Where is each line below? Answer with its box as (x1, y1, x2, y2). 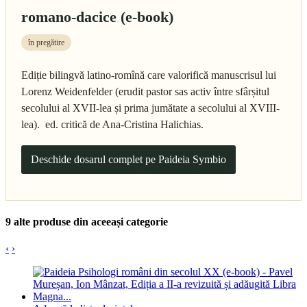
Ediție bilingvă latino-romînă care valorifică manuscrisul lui (21, 69, 276, 82)
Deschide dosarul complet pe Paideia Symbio (31, 153, 226, 166)
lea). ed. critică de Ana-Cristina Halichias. (21, 119, 209, 131)
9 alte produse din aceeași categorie (5, 215, 168, 228)
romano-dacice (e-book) (21, 8, 173, 26)
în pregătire (28, 38, 64, 48)
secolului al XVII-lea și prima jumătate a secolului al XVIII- (21, 102, 280, 114)
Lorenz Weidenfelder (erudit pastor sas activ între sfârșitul (21, 86, 269, 98)
